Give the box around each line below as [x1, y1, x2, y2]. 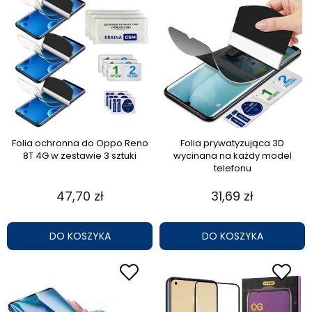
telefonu [213, 161, 251, 175]
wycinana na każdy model [173, 148, 292, 162]
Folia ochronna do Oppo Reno [11, 136, 148, 150]
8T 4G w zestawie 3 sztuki [23, 148, 136, 162]
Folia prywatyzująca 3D [180, 136, 284, 150]
